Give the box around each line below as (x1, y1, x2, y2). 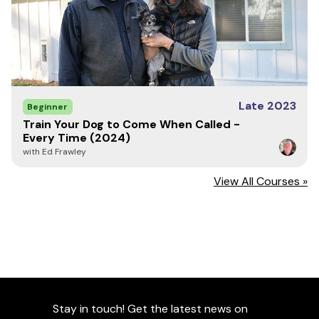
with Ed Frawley (23, 146, 86, 157)
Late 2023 (239, 98, 296, 113)
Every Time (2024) (23, 130, 130, 145)
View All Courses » (214, 174, 308, 189)
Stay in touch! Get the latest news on (53, 301, 248, 316)
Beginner (27, 101, 68, 113)
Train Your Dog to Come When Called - (23, 117, 240, 132)
